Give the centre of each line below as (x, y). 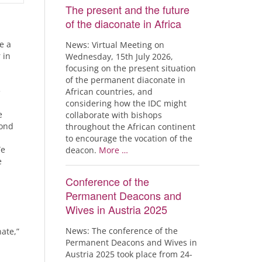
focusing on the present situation (131, 68)
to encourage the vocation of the (129, 138)
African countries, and (109, 92)
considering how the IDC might (126, 103)
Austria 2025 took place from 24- (129, 254)
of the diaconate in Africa (123, 23)
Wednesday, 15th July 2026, (119, 56)
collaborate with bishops (114, 115)
